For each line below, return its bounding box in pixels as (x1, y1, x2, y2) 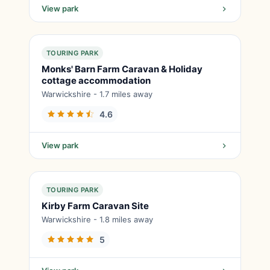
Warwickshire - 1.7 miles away (42, 89, 152, 99)
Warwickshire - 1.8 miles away (42, 215, 153, 224)
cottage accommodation (42, 75, 151, 86)
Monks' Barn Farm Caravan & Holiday (42, 63, 202, 75)
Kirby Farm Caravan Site (42, 200, 149, 212)
